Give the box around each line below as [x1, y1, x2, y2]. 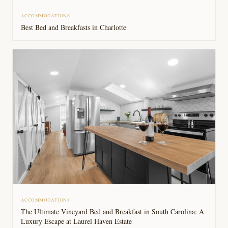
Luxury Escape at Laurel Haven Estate [21, 216, 132, 226]
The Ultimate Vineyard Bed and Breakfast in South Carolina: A [21, 207, 204, 217]
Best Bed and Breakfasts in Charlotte [21, 22, 126, 32]
